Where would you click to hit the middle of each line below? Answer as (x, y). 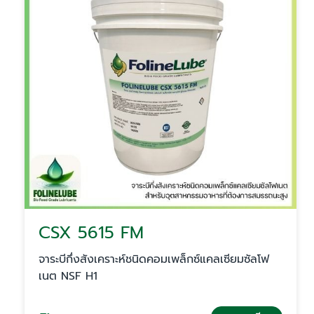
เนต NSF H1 (68, 277)
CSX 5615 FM (91, 233)
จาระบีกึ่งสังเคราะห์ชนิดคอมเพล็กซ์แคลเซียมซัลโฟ (154, 260)
